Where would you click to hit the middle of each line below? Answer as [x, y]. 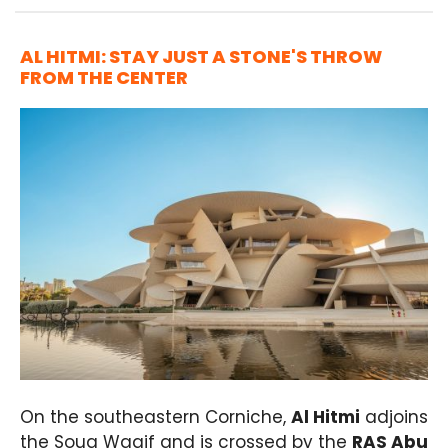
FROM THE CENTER [104, 77]
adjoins [394, 417]
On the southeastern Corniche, [155, 417]
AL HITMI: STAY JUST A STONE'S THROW [201, 56]
